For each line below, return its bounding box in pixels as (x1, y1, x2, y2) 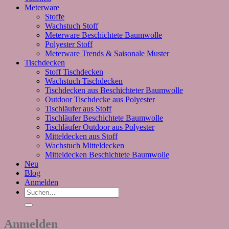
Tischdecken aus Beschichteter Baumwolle (45, 85, 183, 95)
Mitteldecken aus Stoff (45, 131, 118, 141)
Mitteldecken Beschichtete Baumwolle (45, 150, 169, 159)
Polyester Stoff (45, 39, 93, 49)
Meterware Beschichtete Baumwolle (45, 30, 162, 39)
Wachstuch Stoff (45, 21, 98, 30)
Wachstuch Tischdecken (45, 76, 123, 85)
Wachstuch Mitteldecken (45, 141, 124, 150)
